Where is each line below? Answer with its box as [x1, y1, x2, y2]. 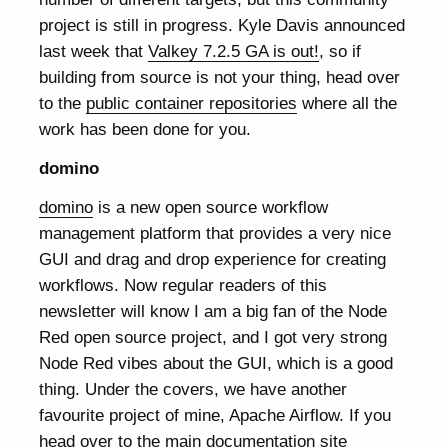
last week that [39, 40, 149, 61]
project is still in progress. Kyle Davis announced [39, 14, 406, 35]
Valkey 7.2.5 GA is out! [148, 40, 320, 61]
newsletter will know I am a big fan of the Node [39, 300, 388, 321]
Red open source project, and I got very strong [39, 326, 388, 347]
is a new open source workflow [93, 196, 329, 217]
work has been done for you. [39, 118, 252, 139]
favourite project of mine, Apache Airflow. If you [39, 404, 392, 425]
